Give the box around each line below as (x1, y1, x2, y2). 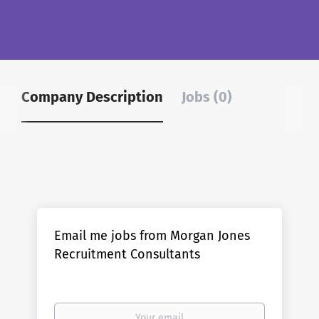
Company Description (21, 88, 163, 105)
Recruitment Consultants (54, 246, 201, 262)
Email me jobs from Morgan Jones (54, 228, 251, 244)
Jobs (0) (182, 88, 232, 105)
